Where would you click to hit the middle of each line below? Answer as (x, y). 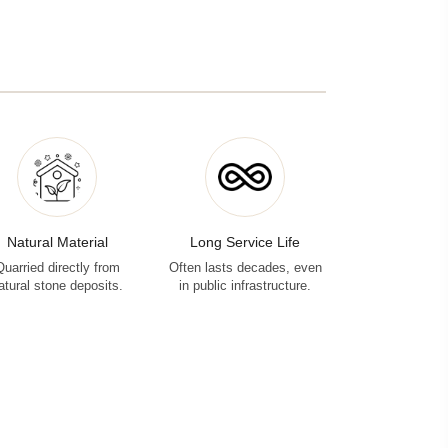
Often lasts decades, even (245, 267)
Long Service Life (245, 241)
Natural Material (57, 241)
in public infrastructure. (245, 285)
